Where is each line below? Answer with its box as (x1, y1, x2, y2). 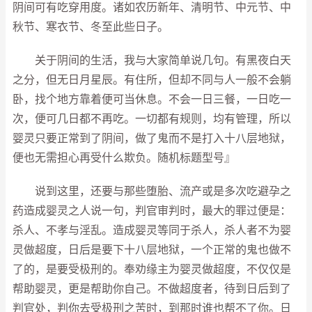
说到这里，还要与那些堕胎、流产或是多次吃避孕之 (13, 185, 291, 198)
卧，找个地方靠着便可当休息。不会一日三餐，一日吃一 (13, 93, 291, 106)
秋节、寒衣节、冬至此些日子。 (13, 20, 169, 33)
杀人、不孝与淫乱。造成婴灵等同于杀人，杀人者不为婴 (13, 224, 291, 237)
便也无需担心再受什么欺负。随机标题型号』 (13, 151, 235, 164)
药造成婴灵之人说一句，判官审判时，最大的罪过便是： (13, 204, 291, 217)
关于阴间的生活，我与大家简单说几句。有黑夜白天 (13, 54, 291, 67)
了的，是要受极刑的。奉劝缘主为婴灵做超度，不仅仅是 (13, 263, 291, 276)
